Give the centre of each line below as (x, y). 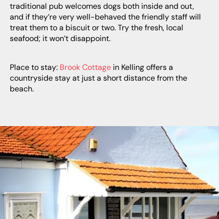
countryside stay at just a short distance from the (99, 78)
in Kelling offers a (142, 67)
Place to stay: (35, 67)
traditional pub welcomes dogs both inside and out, (102, 6)
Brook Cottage (85, 67)
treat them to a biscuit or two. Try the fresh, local (97, 28)
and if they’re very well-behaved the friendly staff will (105, 17)
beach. (22, 89)
